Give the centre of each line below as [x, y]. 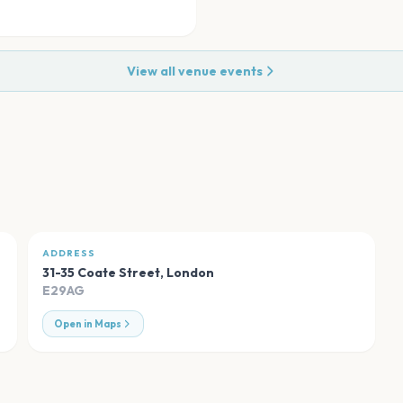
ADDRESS [68, 254]
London [190, 273]
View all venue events [194, 72]
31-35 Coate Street [101, 273]
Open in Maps [87, 324]
